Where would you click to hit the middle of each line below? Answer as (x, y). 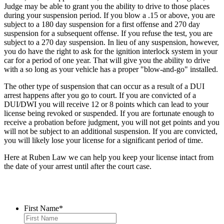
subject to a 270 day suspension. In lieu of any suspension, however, (111, 42)
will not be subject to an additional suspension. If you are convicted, (111, 131)
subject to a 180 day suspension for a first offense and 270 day (102, 24)
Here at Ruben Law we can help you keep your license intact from (109, 157)
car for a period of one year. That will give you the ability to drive (107, 60)
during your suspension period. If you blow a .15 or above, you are (109, 15)
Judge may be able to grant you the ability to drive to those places (107, 6)
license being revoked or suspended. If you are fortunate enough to (109, 113)
